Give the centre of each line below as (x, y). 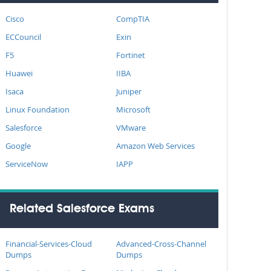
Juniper (129, 91)
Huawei (19, 73)
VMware (131, 128)
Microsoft (133, 109)
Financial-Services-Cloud (49, 244)
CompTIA (132, 19)
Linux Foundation (38, 109)
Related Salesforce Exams (82, 209)
